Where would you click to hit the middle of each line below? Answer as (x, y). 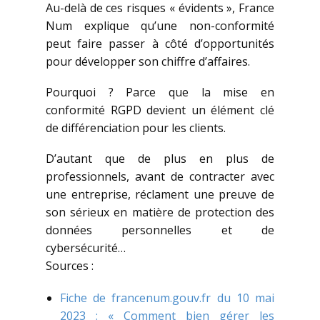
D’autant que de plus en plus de (160, 159)
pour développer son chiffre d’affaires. (148, 62)
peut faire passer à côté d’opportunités (160, 44)
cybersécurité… (86, 248)
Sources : (70, 266)
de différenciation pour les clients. (136, 128)
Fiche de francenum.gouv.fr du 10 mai (167, 298)
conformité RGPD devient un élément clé (160, 110)
